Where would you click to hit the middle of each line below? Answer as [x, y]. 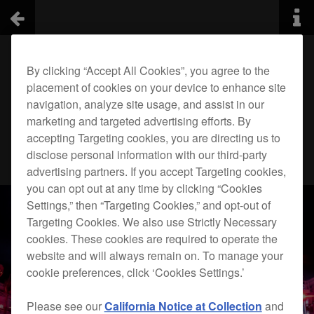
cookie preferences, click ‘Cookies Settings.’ [135, 273]
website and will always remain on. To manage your [155, 256]
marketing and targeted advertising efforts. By [138, 121]
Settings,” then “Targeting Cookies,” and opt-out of [148, 205]
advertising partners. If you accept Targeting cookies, [156, 172]
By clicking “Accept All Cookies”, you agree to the [148, 71]
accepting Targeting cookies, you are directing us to [153, 138]
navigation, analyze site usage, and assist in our [145, 104]
